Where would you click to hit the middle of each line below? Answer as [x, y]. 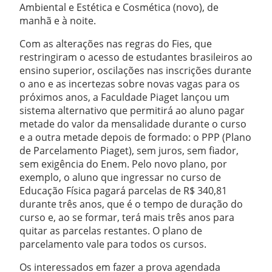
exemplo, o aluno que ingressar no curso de [120, 177]
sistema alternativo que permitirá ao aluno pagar [132, 110]
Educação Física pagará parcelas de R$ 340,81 [123, 191]
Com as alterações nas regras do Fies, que [116, 44]
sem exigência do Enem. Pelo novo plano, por [123, 164]
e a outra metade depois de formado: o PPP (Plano [135, 137]
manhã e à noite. [58, 21]
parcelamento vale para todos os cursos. [113, 244]
